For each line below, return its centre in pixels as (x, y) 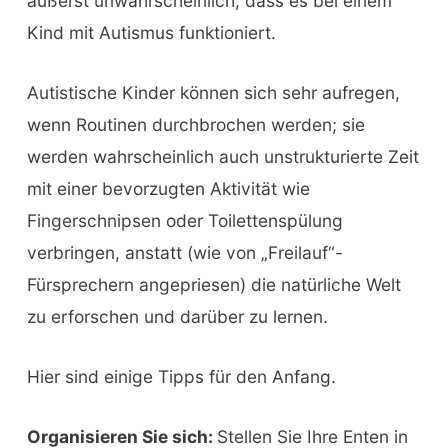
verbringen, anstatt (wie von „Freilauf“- (184, 253)
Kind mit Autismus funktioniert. (151, 33)
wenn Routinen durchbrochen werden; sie (195, 125)
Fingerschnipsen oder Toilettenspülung (184, 221)
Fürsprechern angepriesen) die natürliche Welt (213, 285)
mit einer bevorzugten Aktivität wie (168, 189)
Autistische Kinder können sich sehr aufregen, (213, 93)
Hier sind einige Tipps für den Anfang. (181, 376)
